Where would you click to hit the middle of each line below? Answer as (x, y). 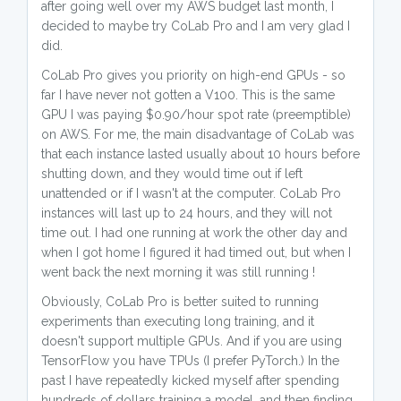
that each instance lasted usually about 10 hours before (200, 154)
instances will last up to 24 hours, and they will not (187, 213)
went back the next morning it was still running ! (178, 272)
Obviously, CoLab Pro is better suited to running (180, 302)
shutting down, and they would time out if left (172, 174)
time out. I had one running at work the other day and (194, 233)
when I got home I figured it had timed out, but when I (196, 252)
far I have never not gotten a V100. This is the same (188, 95)
